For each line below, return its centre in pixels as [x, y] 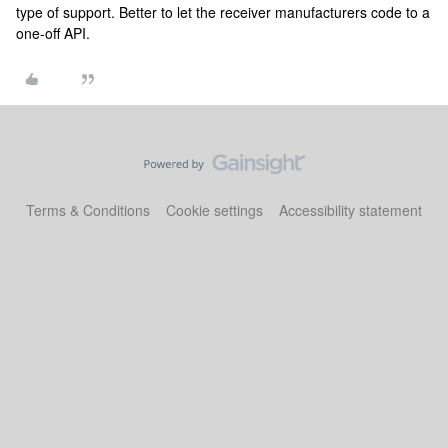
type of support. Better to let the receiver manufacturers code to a [223, 12]
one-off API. [53, 33]
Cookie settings [214, 210]
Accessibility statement [350, 210]
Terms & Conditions [88, 210]
